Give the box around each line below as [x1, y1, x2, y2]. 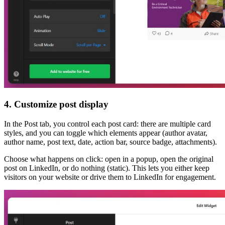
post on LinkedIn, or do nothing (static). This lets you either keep [4, 164, 209, 173]
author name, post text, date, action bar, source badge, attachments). [4, 138, 217, 147]
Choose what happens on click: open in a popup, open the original [4, 155, 213, 164]
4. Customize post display [4, 99, 108, 110]
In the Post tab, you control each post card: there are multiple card [4, 120, 211, 129]
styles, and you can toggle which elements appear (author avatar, [4, 129, 207, 138]
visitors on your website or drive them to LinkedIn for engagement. [4, 173, 216, 182]
